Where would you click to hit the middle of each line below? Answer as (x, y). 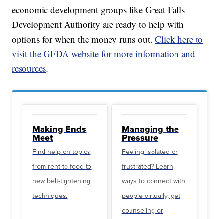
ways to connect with (153, 181)
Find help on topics (62, 152)
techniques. (50, 196)
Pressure (140, 138)
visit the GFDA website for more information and (104, 54)
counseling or (142, 210)
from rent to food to (62, 166)
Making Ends (59, 129)
